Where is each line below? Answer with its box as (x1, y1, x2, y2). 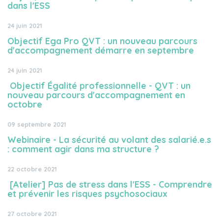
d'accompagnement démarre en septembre (7, 45, 194, 56)
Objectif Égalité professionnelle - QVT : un (7, 80, 191, 91)
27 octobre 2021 (7, 210, 57, 218)
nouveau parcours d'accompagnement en (7, 89, 185, 101)
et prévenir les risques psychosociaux (7, 188, 167, 199)
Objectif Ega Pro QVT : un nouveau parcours (7, 35, 197, 47)
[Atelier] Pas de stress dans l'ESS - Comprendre (7, 179, 212, 190)
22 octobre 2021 (7, 165, 57, 173)
